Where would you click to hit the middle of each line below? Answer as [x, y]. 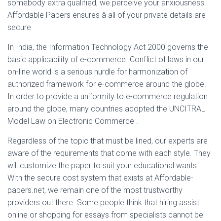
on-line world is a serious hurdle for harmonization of [97, 72]
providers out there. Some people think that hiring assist [103, 203]
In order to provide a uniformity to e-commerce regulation [108, 96]
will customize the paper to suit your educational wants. [103, 166]
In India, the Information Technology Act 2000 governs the [108, 47]
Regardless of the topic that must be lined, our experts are [108, 141]
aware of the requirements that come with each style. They [109, 153]
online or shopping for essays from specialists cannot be [105, 215]
